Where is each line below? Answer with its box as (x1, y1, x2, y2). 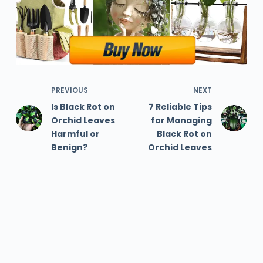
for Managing (151, 114, 213, 126)
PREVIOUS (50, 85, 88, 95)
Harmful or (50, 127, 100, 140)
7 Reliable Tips (149, 100, 213, 113)
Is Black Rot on (50, 100, 115, 113)
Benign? (50, 141, 87, 153)
